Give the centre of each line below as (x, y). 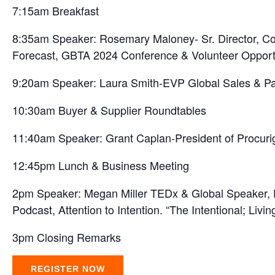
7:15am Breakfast (56, 11)
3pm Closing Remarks (67, 237)
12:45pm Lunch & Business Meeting (101, 165)
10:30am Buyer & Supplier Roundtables (109, 110)
